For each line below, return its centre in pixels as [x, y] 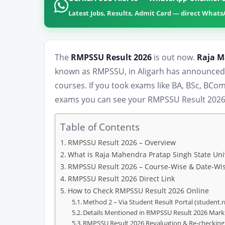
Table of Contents [100, 127]
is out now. [174, 57]
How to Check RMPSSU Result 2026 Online [138, 191]
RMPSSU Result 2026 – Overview [122, 142]
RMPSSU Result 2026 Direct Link [121, 179]
